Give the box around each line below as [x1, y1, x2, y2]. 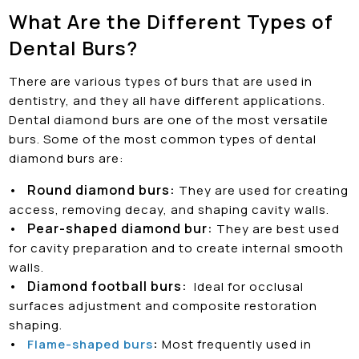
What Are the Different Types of [9, 7, 334, 34]
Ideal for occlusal [191, 277, 305, 295]
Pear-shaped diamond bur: [27, 219, 217, 237]
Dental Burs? [9, 34, 139, 61]
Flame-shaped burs [27, 335, 154, 353]
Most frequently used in [159, 335, 313, 353]
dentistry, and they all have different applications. [9, 91, 326, 109]
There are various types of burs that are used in [9, 72, 313, 90]
